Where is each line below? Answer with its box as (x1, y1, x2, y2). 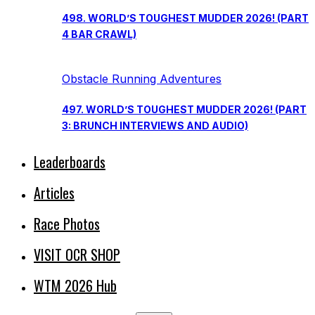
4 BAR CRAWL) (62, 28, 136, 41)
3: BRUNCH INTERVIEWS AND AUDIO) (62, 119, 248, 131)
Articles (34, 181, 75, 203)
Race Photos (34, 212, 100, 234)
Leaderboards (34, 150, 105, 172)
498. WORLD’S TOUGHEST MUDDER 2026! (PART (62, 12, 309, 25)
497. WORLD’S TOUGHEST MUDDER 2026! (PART (62, 103, 307, 115)
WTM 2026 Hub (34, 274, 117, 296)
